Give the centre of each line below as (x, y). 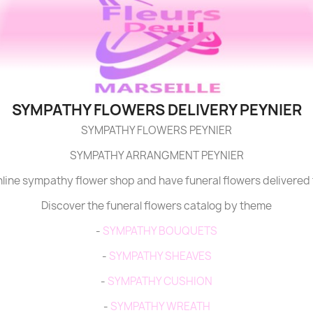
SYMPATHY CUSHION (160, 282)
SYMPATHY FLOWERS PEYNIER (156, 131)
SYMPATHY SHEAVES (160, 256)
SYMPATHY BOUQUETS (160, 231)
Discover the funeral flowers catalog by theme (156, 206)
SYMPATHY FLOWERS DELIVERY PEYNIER (156, 110)
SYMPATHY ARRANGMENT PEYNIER (156, 156)
